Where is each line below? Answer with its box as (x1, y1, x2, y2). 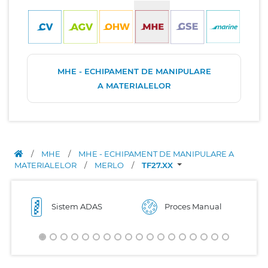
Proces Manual (165, 202, 222, 211)
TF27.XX (142, 160, 175, 170)
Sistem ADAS (51, 202, 102, 211)
